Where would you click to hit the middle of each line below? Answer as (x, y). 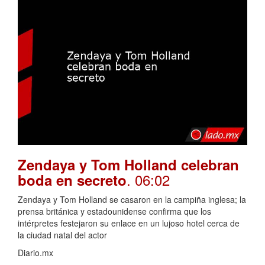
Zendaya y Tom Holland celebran (128, 164)
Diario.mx (35, 252)
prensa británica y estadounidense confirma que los (114, 211)
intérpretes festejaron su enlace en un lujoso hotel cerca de (129, 223)
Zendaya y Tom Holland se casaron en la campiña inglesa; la (132, 199)
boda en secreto (72, 180)
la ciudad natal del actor (62, 235)
